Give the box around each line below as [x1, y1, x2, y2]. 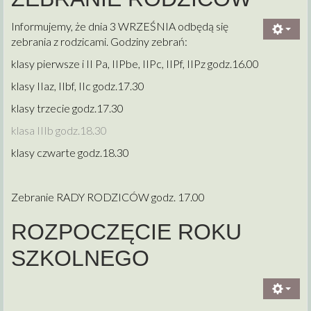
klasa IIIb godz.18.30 [11, 123, 107, 137]
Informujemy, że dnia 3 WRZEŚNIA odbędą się [11, 19, 228, 33]
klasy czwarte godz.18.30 [11, 145, 129, 159]
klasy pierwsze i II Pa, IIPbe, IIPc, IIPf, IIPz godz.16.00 [11, 56, 259, 70]
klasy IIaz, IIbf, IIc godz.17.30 [11, 78, 144, 92]
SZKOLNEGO [11, 245, 149, 271]
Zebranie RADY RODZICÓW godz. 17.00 [11, 190, 205, 203]
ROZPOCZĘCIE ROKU [11, 219, 242, 244]
